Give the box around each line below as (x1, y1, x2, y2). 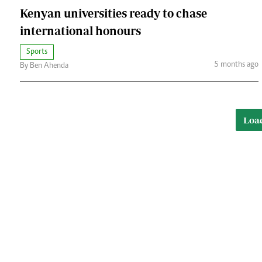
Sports (26, 47, 47, 56)
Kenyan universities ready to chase (20, 6, 207, 20)
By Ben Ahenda (20, 61, 68, 70)
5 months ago (214, 61, 259, 70)
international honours (20, 23, 141, 37)
